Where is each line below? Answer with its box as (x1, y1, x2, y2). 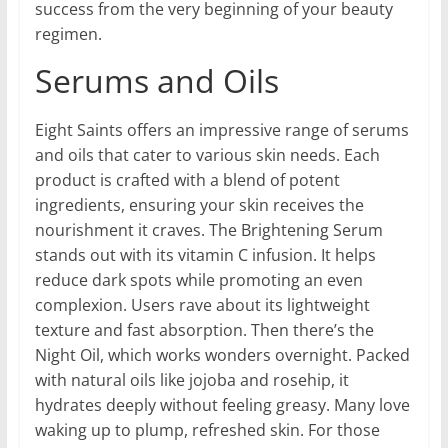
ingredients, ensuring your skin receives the (34, 194, 364, 217)
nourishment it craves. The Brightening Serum (34, 219, 383, 242)
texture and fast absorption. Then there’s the (34, 319, 374, 342)
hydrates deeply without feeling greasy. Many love (34, 394, 410, 417)
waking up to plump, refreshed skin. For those (34, 419, 380, 442)
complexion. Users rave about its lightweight (34, 294, 370, 317)
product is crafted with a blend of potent (34, 169, 340, 192)
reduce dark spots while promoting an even (34, 269, 363, 292)
